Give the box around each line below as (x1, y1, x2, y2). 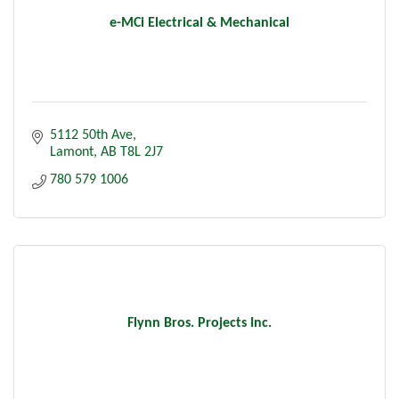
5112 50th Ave (50, 127, 133, 142)
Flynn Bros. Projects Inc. (127, 315, 272, 330)
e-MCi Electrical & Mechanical (110, 15, 289, 30)
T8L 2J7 (120, 144, 163, 159)
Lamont (50, 144, 94, 159)
